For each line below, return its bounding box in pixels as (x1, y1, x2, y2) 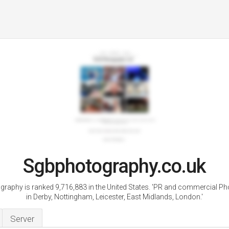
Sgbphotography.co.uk (23, 155, 206, 177)
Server (10, 214, 34, 224)
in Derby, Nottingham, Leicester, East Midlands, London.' (26, 193, 203, 201)
